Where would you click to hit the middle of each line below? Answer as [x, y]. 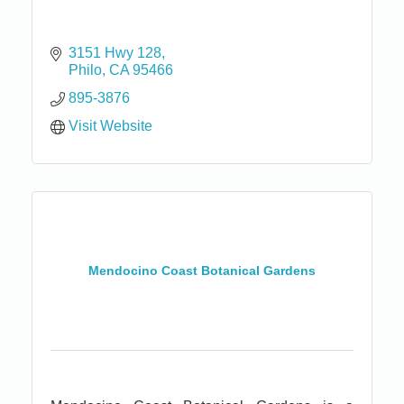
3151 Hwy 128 [115, 52]
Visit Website [110, 125]
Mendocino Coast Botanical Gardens [202, 271]
